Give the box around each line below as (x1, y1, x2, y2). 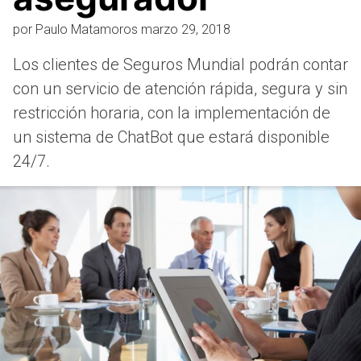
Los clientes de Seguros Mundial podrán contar (13, 54, 348, 74)
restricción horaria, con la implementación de (13, 102, 330, 122)
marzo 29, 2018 (141, 21, 230, 37)
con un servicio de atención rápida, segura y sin (13, 78, 347, 98)
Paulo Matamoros (35, 21, 138, 37)
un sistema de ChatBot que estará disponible (13, 127, 330, 147)
